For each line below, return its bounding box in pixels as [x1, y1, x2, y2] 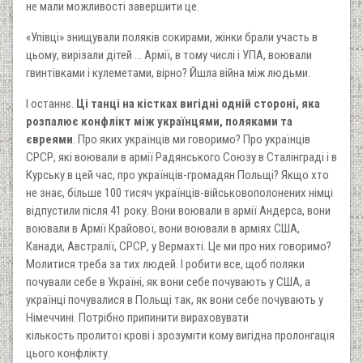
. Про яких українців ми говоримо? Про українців [73, 131, 310, 147]
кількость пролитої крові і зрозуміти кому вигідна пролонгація [26, 327, 335, 343]
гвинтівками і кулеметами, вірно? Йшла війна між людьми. [26, 65, 310, 80]
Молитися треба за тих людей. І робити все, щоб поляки [26, 256, 305, 271]
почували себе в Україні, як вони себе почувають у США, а [26, 274, 310, 289]
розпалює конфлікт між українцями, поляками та [26, 113, 293, 129]
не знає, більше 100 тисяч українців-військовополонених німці [26, 185, 333, 200]
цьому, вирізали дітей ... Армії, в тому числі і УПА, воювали [26, 47, 312, 62]
